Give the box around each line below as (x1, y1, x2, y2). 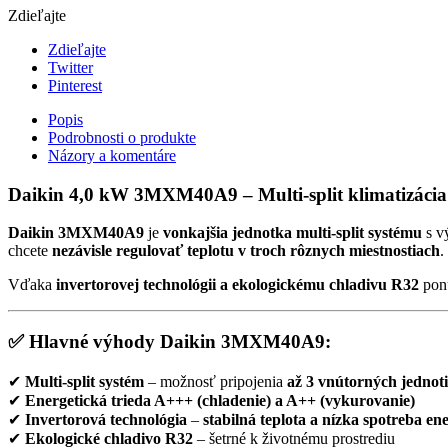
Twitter (48, 58, 93, 76)
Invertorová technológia (25, 410, 187, 428)
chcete (8, 242, 52, 260)
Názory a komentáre (48, 146, 176, 164)
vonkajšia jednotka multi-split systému (163, 224, 422, 242)
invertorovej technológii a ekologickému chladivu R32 (56, 276, 419, 294)
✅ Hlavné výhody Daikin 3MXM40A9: (8, 331, 331, 353)
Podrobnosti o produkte (48, 128, 196, 146)
